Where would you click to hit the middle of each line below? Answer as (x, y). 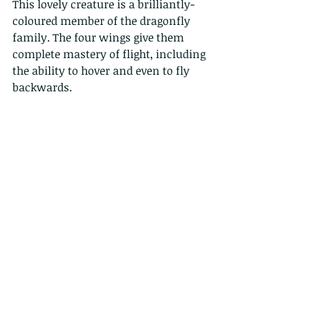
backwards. (42, 88)
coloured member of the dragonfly (103, 21)
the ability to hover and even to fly (102, 71)
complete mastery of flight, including (110, 54)
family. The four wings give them (100, 38)
